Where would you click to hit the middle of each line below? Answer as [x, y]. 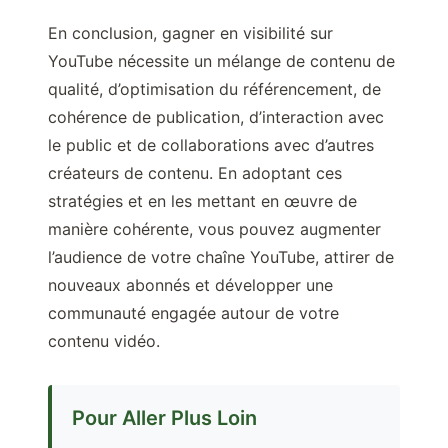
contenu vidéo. [104, 341]
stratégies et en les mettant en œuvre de [202, 201]
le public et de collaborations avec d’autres [211, 145]
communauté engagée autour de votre [193, 313]
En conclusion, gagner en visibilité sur [190, 33]
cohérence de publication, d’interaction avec [216, 117]
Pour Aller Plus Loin [164, 418]
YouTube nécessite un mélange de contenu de [221, 61]
